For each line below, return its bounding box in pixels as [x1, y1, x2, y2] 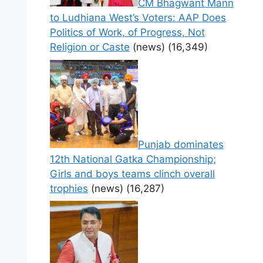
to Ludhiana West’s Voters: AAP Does [49, 12, 226, 24]
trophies [49, 182, 88, 194]
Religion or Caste [49, 41, 130, 53]
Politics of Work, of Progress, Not [49, 26, 205, 39]
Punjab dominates [137, 138, 224, 150]
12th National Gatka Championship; [49, 153, 216, 165]
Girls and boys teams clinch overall [49, 167, 215, 180]
